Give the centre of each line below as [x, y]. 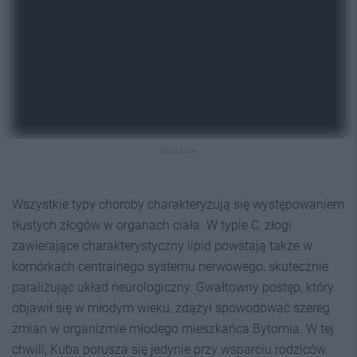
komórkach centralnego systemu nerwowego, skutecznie [170, 266]
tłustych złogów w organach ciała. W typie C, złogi [152, 225]
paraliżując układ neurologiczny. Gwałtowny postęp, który [173, 287]
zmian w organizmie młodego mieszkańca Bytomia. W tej [173, 328]
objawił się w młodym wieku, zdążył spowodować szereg [171, 308]
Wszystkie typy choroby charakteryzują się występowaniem [178, 204]
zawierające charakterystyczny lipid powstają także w [162, 245]
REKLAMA [178, 151]
